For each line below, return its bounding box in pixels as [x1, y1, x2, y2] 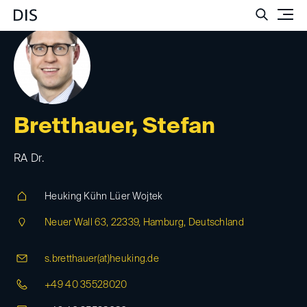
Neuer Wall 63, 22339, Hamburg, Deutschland [45, 218, 245, 228]
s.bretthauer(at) [45, 254, 110, 264]
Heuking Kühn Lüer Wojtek [45, 192, 163, 201]
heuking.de [109, 254, 160, 264]
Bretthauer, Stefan [14, 116, 215, 138]
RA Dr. [14, 153, 44, 164]
